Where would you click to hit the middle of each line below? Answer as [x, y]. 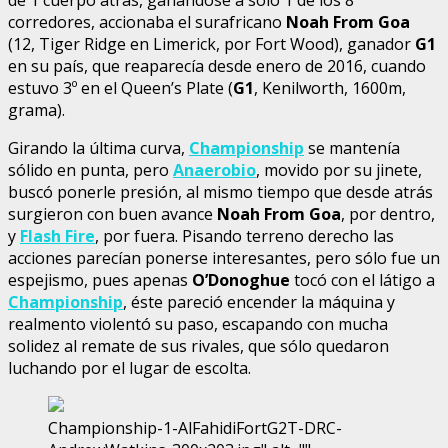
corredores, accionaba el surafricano [147, 21]
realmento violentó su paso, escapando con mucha [198, 323]
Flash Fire [57, 235]
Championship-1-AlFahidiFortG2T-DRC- [195, 427]
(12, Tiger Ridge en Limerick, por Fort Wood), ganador [211, 43]
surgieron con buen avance [112, 213]
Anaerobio [214, 169]
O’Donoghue [241, 279]
